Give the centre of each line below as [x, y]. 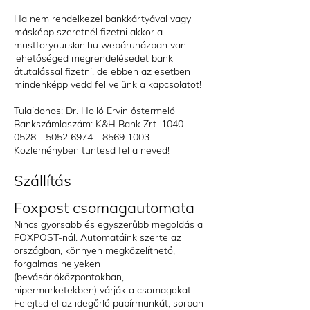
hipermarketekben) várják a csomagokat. [103, 290]
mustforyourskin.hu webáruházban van [100, 45]
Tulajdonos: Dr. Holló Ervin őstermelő [94, 111]
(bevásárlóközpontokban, [69, 277]
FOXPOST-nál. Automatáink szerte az [98, 237]
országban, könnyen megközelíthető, [94, 250]
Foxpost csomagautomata [104, 208]
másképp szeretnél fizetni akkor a [88, 32]
